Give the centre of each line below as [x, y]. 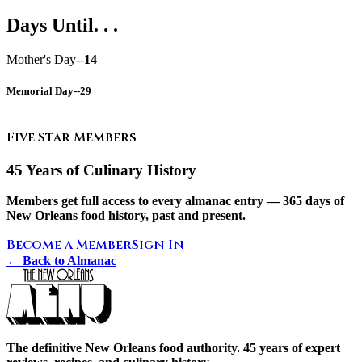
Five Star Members [72, 138]
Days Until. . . [62, 25]
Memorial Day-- [43, 90]
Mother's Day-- [45, 59]
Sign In [158, 245]
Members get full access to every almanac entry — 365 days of [175, 201]
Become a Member [69, 245]
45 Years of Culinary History [101, 170]
